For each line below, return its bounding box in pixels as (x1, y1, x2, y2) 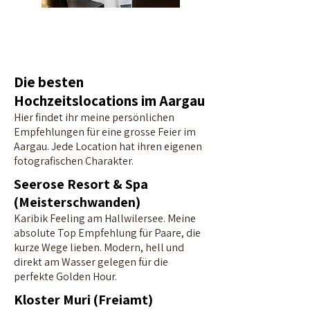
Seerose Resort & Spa (14, 175, 148, 193)
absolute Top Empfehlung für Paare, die (14, 226, 201, 240)
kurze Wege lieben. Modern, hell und (14, 240, 184, 255)
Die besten (14, 73, 84, 91)
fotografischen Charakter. (14, 154, 134, 168)
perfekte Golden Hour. (14, 269, 117, 284)
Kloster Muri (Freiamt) (14, 291, 153, 309)
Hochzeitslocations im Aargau (14, 91, 205, 110)
